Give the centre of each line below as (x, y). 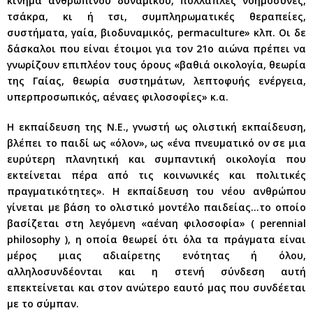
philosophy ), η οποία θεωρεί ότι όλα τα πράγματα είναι (156, 239)
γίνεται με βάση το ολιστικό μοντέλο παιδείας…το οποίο (156, 207)
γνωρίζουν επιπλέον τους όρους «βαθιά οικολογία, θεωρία (156, 64)
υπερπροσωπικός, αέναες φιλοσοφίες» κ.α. (118, 96)
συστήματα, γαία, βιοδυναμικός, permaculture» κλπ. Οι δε (156, 32)
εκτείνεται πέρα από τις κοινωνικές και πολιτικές (156, 175)
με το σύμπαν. (43, 303)
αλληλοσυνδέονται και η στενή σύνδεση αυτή (156, 271)
